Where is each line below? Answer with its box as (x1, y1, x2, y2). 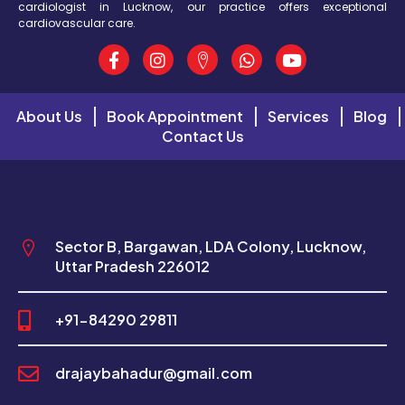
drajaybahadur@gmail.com (54, 363, 252, 382)
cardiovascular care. (18, 14, 136, 31)
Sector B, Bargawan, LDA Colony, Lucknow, (54, 237, 366, 257)
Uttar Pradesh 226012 (54, 257, 210, 277)
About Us (16, 107, 82, 127)
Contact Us (161, 127, 244, 146)
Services (268, 107, 329, 127)
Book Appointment (107, 107, 243, 127)
